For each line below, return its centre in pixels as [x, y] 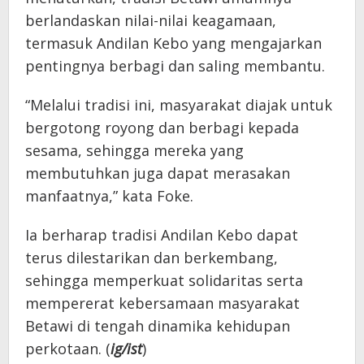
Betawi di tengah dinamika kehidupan [158, 325]
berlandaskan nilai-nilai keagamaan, [151, 20]
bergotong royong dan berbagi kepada [162, 127]
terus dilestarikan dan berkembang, [152, 257]
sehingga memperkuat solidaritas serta [164, 280]
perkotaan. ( [68, 348]
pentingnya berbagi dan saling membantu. [175, 65]
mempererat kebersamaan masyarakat [162, 303]
